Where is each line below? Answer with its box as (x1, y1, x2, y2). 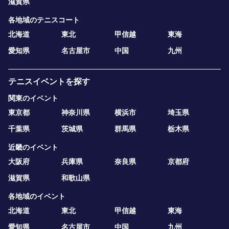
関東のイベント (8, 94, 58, 103)
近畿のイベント (8, 143, 58, 152)
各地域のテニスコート (8, 16, 80, 25)
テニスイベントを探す (8, 77, 90, 87)
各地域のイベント (8, 192, 65, 201)
